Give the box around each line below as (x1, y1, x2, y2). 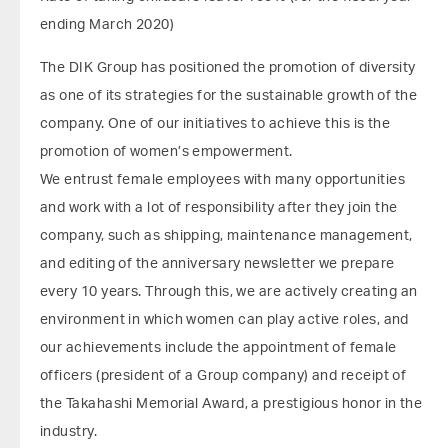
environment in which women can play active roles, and (40, 313, 409, 327)
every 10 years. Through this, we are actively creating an (40, 285, 418, 299)
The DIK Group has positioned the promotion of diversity (40, 61, 416, 75)
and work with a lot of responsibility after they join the (40, 201, 398, 215)
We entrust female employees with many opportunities (40, 173, 405, 187)
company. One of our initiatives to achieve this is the (40, 117, 391, 131)
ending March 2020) (40, 18, 175, 32)
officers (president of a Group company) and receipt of (40, 369, 407, 383)
